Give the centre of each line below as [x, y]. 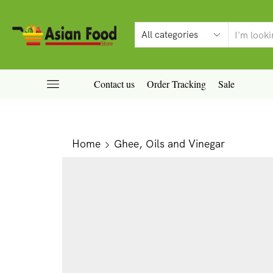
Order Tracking [176, 84]
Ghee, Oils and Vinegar [169, 143]
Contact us [114, 84]
